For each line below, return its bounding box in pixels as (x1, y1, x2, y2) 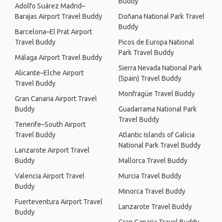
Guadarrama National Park (118, 105, 197, 113)
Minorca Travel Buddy (118, 187, 185, 195)
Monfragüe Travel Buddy (118, 90, 195, 98)
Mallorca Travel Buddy (118, 157, 187, 165)
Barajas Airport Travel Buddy (15, 12, 102, 20)
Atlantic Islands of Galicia (118, 131, 195, 139)
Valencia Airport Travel (15, 172, 85, 180)
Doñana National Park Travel (118, 12, 205, 20)
